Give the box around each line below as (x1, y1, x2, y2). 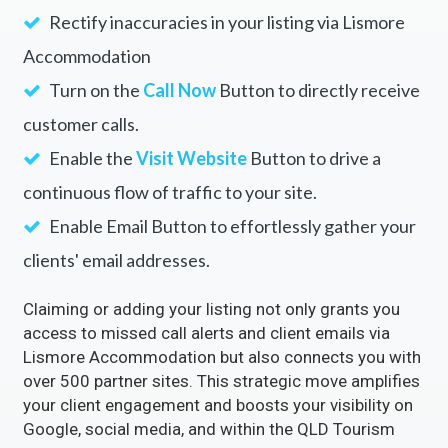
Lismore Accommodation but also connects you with (22, 360, 421, 381)
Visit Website (135, 160, 247, 183)
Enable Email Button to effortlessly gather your (45, 228, 416, 251)
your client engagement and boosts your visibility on (22, 408, 413, 429)
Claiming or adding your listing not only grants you (22, 312, 400, 333)
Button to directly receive (215, 92, 420, 115)
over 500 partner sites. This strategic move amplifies (22, 384, 420, 405)
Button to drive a (246, 160, 381, 183)
